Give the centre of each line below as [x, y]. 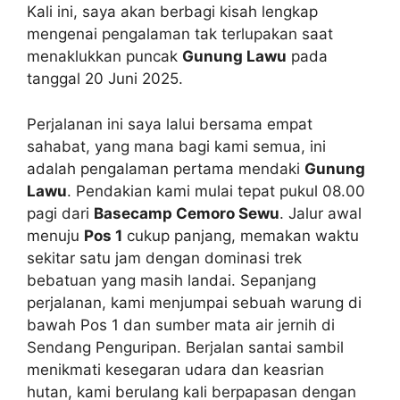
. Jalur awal [321, 213]
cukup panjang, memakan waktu [241, 235]
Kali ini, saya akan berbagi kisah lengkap [172, 12]
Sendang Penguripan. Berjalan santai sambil [185, 347]
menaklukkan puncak [104, 56]
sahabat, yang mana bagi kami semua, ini [176, 146]
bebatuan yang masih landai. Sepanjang [171, 280]
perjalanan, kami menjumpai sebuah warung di [194, 302]
